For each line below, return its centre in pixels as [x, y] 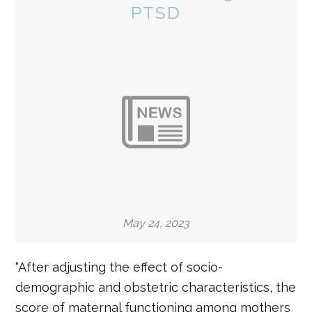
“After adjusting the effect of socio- [119, 267]
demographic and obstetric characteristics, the [156, 287]
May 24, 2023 [156, 223]
